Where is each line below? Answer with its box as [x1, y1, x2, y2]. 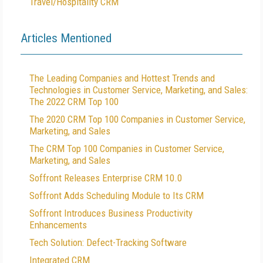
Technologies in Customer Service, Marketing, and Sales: [29, 84, 248, 96]
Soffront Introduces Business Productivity [29, 207, 193, 219]
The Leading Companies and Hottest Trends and [29, 72, 215, 84]
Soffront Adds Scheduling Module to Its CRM [29, 190, 204, 201]
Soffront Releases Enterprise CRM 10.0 [29, 172, 182, 184]
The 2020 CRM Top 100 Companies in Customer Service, [29, 113, 245, 125]
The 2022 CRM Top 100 [29, 96, 119, 107]
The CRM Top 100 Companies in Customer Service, [29, 143, 224, 154]
